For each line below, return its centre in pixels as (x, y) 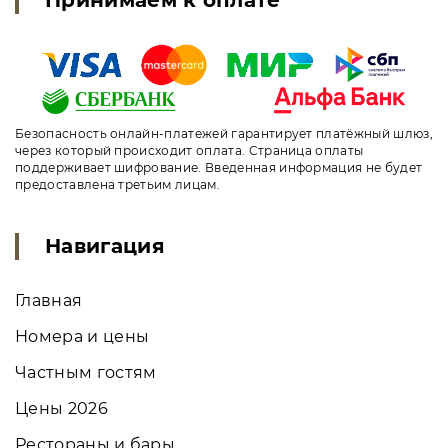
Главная (49, 300)
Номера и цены (82, 336)
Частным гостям (86, 372)
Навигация (105, 245)
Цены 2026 (61, 408)
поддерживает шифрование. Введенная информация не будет (219, 167)
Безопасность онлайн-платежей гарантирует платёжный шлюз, (224, 133)
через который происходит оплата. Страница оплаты (189, 150)
